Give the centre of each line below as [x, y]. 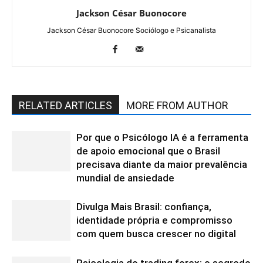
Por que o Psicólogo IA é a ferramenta [162, 138]
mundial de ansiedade [125, 178]
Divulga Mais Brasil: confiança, [144, 207]
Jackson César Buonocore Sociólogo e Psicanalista [131, 31]
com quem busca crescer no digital [156, 234]
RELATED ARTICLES [65, 106]
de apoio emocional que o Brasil [148, 151]
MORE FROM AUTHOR [177, 106]
